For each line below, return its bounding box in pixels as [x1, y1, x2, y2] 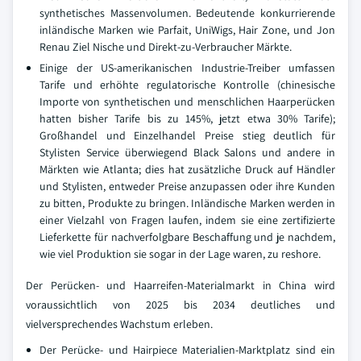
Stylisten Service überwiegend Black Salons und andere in [39, 145, 335, 160]
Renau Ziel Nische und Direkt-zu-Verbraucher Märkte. [39, 39, 292, 54]
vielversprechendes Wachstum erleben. [26, 317, 213, 331]
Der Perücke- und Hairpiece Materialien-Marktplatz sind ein [39, 342, 335, 357]
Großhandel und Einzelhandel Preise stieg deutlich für [39, 128, 335, 143]
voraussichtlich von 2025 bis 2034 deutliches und [26, 297, 335, 312]
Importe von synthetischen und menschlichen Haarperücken [39, 94, 335, 109]
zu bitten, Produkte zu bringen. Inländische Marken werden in [39, 196, 335, 210]
